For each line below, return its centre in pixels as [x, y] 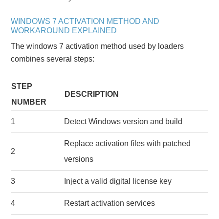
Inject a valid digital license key [118, 181]
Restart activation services [110, 203]
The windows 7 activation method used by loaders [98, 46]
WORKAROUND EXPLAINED [64, 30]
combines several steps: [53, 59]
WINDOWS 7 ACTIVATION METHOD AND [85, 21]
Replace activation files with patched [128, 143]
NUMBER [29, 102]
